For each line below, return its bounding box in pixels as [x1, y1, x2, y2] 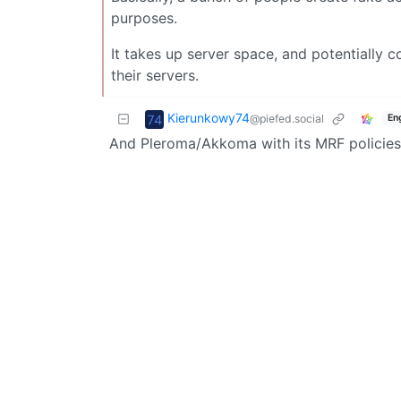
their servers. [111, 65, 199, 84]
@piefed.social [250, 112, 324, 126]
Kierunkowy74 [167, 110, 250, 126]
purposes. [111, 8, 177, 27]
